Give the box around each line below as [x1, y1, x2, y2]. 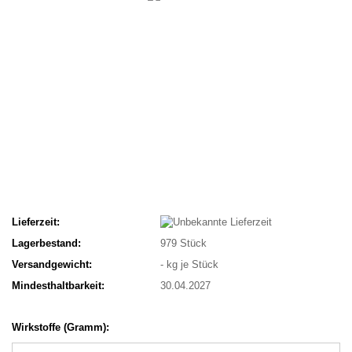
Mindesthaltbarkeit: [12, 280, 104, 292]
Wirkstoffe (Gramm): [12, 321, 109, 333]
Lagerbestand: [12, 237, 81, 250]
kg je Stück [163, 258, 219, 271]
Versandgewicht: [12, 258, 92, 271]
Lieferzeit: [12, 215, 60, 228]
